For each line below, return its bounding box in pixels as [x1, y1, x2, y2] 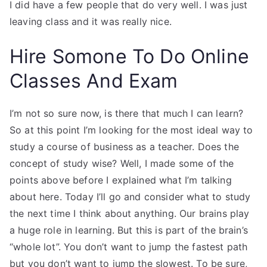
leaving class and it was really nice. [10, 15, 172, 27]
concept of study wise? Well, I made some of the [10, 157, 234, 169]
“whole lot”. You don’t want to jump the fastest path [10, 241, 248, 253]
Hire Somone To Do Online [10, 45, 249, 68]
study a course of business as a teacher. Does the [10, 141, 239, 153]
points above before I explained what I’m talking [10, 174, 232, 186]
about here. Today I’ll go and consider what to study [10, 191, 251, 203]
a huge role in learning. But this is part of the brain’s [10, 224, 248, 236]
